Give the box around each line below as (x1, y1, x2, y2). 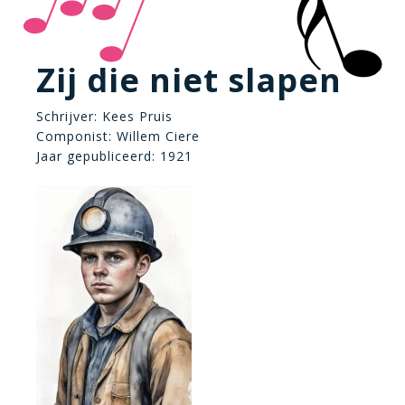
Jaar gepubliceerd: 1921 (36, 147, 193, 165)
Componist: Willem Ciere (36, 127, 200, 145)
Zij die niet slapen (36, 58, 342, 102)
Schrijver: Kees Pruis (36, 108, 173, 125)
